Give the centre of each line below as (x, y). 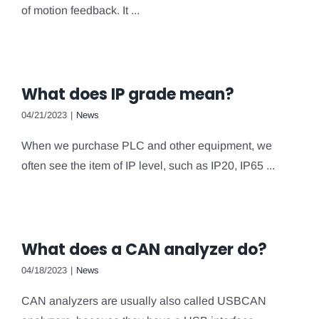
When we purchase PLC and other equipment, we (147, 145)
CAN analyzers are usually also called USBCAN (144, 300)
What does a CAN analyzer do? (144, 249)
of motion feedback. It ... (80, 10)
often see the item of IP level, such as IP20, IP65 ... (148, 165)
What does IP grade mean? (128, 94)
